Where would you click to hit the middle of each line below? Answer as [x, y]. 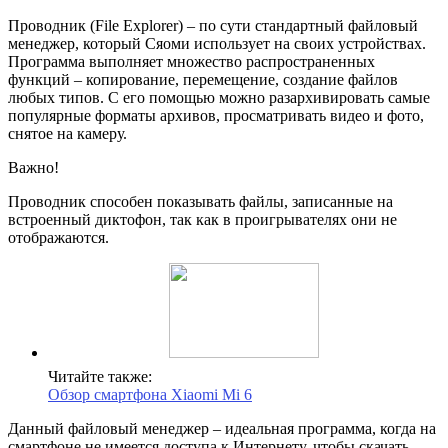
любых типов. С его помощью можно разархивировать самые [219, 97]
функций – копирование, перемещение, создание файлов [203, 79]
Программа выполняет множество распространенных [191, 61]
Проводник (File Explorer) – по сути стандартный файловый [213, 25]
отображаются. [58, 237]
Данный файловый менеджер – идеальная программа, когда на [222, 428]
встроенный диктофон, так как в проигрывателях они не [202, 219]
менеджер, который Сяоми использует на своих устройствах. [217, 43]
